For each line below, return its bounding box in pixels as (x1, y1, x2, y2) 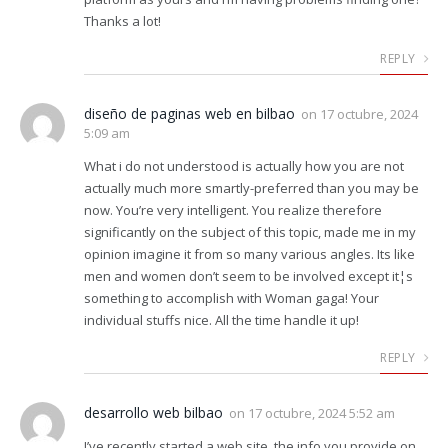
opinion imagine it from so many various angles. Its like (84, 244, 415, 263)
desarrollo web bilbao (84, 402, 223, 422)
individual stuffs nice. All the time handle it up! (84, 310, 359, 329)
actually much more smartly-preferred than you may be (84, 178, 419, 197)
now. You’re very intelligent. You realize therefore (84, 200, 382, 219)
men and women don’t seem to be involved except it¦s (84, 266, 413, 285)
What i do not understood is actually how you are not (84, 156, 404, 175)
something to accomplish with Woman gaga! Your (84, 288, 379, 307)
